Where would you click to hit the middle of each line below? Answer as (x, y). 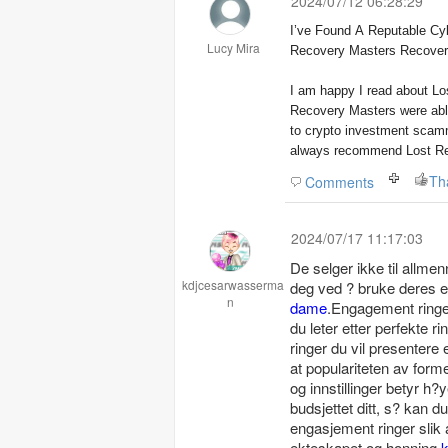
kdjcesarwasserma (233, 284)
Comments (339, 182)
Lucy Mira (233, 47)
